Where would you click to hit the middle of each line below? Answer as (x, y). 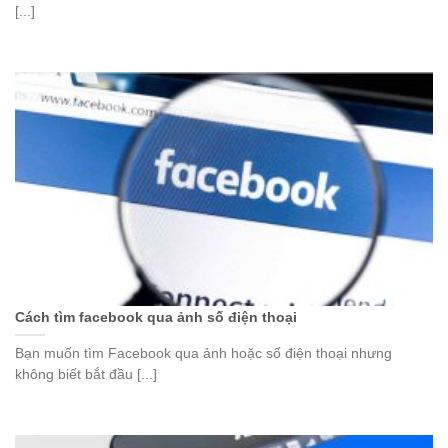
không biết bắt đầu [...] (86, 374)
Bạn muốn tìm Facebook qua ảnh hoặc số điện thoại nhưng (203, 353)
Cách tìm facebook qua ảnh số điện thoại (156, 317)
